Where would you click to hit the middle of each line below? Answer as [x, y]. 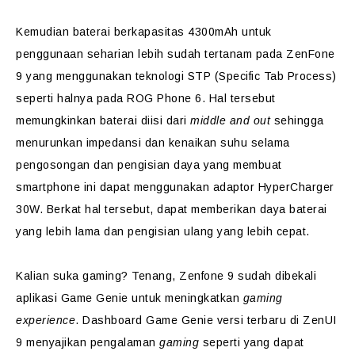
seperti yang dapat [252, 342]
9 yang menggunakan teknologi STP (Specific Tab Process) [176, 76]
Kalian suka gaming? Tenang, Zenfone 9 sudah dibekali [166, 276]
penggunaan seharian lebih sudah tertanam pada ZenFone [176, 54]
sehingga [297, 120]
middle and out [230, 120]
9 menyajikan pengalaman [88, 342]
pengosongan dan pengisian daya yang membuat [149, 165]
